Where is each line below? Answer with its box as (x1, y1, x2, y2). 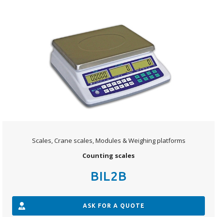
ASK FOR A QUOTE (83, 202, 145, 209)
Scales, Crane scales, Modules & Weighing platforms (31, 136, 186, 145)
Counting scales (82, 151, 135, 160)
